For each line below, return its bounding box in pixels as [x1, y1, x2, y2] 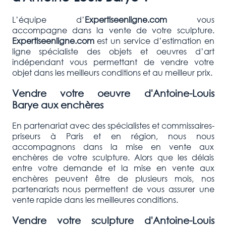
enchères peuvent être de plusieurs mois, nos [12, 173, 214, 184]
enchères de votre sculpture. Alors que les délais [12, 151, 214, 162]
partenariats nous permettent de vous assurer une [12, 183, 214, 194]
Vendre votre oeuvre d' [12, 87, 153, 99]
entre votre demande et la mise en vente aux [12, 162, 214, 173]
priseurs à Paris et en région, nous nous [12, 130, 214, 141]
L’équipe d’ [12, 14, 85, 25]
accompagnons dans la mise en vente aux [12, 141, 214, 152]
